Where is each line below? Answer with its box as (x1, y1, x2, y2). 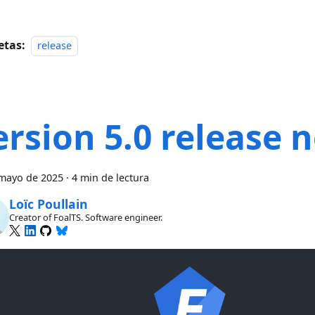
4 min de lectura (72, 171, 149, 185)
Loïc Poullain (8, 195, 88, 212)
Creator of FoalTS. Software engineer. (8, 211, 162, 224)
